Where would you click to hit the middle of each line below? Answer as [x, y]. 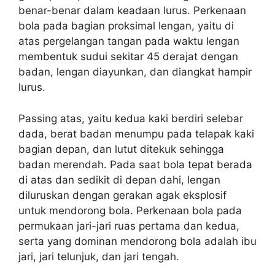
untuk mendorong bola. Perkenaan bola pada [130, 210]
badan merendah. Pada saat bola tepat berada [135, 164]
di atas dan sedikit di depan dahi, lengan [119, 180]
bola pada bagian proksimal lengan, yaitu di [126, 26]
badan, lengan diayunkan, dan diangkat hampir [135, 72]
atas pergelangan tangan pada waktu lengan [129, 41]
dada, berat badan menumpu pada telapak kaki [136, 134]
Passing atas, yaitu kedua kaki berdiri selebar [131, 118]
